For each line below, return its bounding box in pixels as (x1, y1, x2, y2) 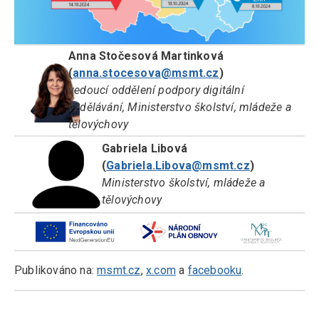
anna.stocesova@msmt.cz (73, 66, 219, 80)
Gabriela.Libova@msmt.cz (106, 159, 250, 173)
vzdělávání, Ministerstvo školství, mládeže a (68, 100, 291, 115)
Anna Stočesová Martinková (68, 49, 224, 63)
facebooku (187, 263, 242, 278)
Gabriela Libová (102, 142, 187, 156)
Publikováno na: (14, 263, 98, 278)
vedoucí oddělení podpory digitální (68, 83, 244, 98)
